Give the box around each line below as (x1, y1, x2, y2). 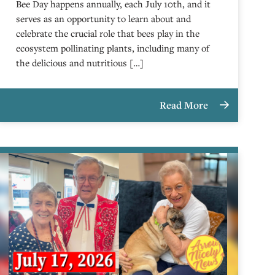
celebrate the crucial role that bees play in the (16, 27, 200, 39)
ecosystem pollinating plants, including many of (16, 42, 210, 54)
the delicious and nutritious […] (16, 56, 144, 69)
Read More (160, 98, 211, 112)
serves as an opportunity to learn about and (16, 12, 192, 25)
